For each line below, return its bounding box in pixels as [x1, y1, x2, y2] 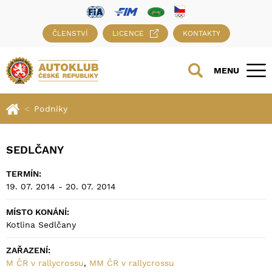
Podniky [34, 104, 67, 114]
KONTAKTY [182, 29, 220, 38]
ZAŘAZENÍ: [6, 245, 50, 256]
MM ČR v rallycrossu [89, 258, 174, 268]
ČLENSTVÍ [52, 29, 88, 38]
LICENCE [112, 29, 144, 38]
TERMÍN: [6, 169, 41, 179]
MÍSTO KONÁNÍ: [6, 207, 69, 217]
